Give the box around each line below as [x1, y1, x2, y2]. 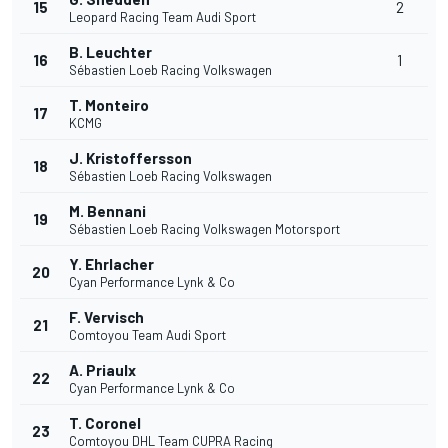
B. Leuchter [69, 43, 152, 62]
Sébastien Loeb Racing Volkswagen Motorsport [69, 221, 340, 238]
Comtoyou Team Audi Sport [69, 327, 226, 344]
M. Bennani [69, 202, 146, 221]
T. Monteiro [69, 96, 149, 115]
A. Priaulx [69, 361, 136, 380]
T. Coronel [69, 414, 141, 433]
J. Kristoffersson [69, 149, 192, 168]
